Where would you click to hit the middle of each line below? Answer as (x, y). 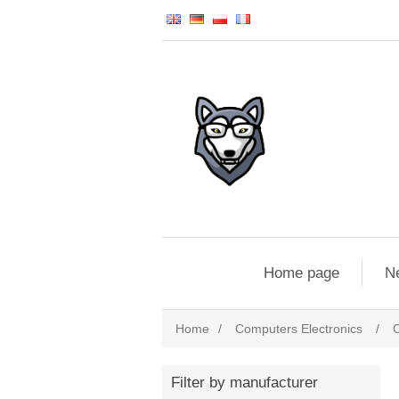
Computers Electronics (299, 329)
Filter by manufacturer (244, 383)
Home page (301, 273)
